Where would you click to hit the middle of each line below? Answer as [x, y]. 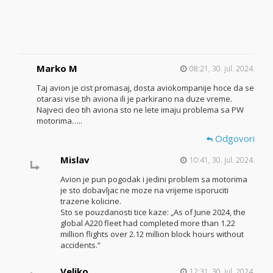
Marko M [57, 68]
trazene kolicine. [90, 201]
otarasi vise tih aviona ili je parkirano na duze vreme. [134, 98]
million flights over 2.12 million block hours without [152, 234]
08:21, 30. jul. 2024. [222, 68]
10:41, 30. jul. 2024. [222, 160]
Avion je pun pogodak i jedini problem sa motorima [154, 179]
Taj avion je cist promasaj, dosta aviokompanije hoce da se [145, 87]
